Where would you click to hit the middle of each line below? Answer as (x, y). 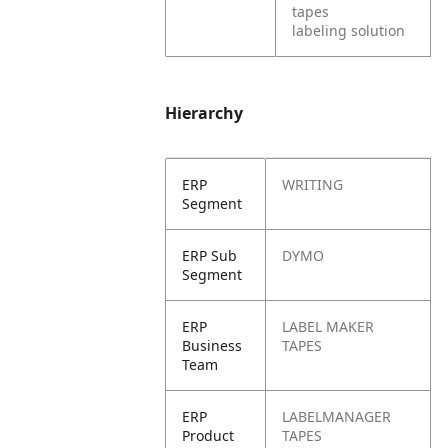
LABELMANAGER (337, 416)
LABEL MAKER (328, 326)
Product (208, 435)
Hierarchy (204, 113)
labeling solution (349, 30)
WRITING (313, 184)
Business (212, 345)
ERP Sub (210, 255)
